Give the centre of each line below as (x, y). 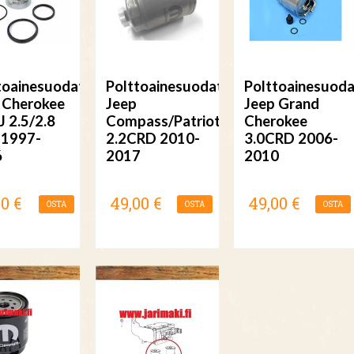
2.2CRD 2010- (153, 139)
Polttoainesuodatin (170, 87)
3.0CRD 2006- (292, 139)
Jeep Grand (282, 104)
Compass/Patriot (164, 121)
